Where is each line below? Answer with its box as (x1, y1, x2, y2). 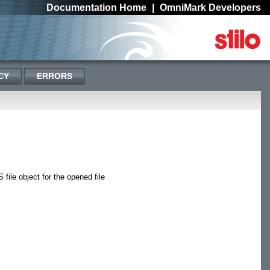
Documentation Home (46, 2, 146, 13)
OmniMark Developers (160, 2, 261, 13)
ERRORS (37, 71, 72, 81)
